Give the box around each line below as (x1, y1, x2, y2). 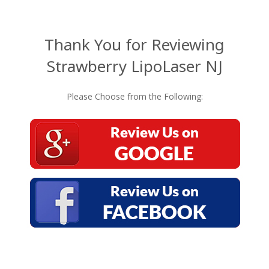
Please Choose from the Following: (66, 91, 203, 102)
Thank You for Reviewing (44, 34, 225, 55)
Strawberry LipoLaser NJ (46, 55, 223, 77)
